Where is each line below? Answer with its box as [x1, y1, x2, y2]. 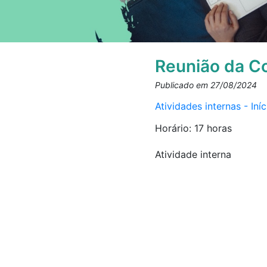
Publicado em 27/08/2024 [154, 80, 257, 91]
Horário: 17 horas [154, 122, 232, 135]
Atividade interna [154, 148, 231, 161]
